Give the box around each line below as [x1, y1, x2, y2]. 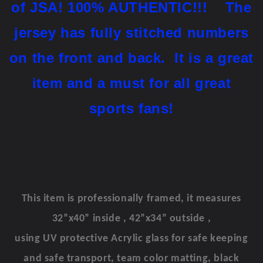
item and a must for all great [32, 75, 231, 91]
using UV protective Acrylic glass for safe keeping [15, 232, 248, 244]
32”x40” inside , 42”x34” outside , [52, 213, 211, 224]
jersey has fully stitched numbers [14, 24, 249, 41]
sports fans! [89, 100, 174, 116]
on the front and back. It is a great [9, 49, 254, 66]
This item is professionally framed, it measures [21, 193, 242, 204]
